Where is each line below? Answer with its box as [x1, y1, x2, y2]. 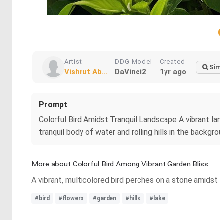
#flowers [58, 195, 84, 202]
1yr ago [160, 67, 186, 76]
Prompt [39, 100, 67, 109]
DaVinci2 [115, 67, 146, 76]
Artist [64, 58, 82, 65]
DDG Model [115, 58, 152, 65]
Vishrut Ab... [64, 67, 108, 76]
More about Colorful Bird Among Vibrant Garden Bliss [31, 160, 208, 168]
